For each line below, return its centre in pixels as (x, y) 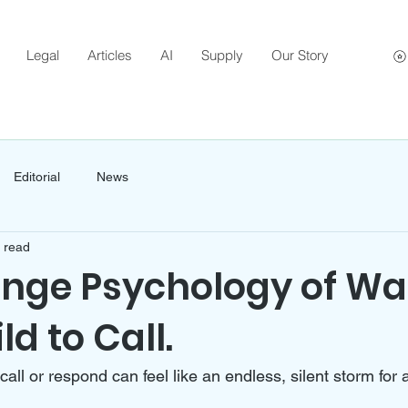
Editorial (37, 176)
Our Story (300, 55)
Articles (110, 55)
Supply (222, 55)
